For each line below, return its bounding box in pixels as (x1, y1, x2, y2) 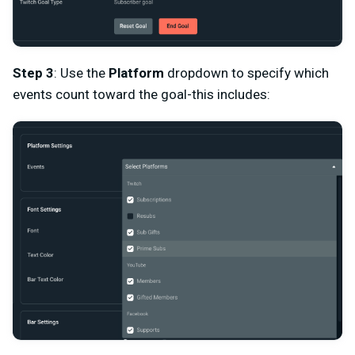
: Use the (54, 64, 109, 81)
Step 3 (13, 64, 54, 81)
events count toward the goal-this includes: (13, 86, 270, 102)
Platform (109, 64, 164, 81)
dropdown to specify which (164, 64, 329, 81)
